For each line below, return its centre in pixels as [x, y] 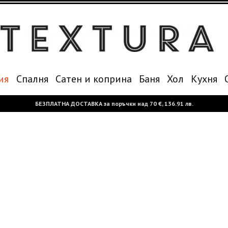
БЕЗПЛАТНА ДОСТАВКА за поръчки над [92, 104]
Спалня [32, 79]
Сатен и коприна [93, 79]
